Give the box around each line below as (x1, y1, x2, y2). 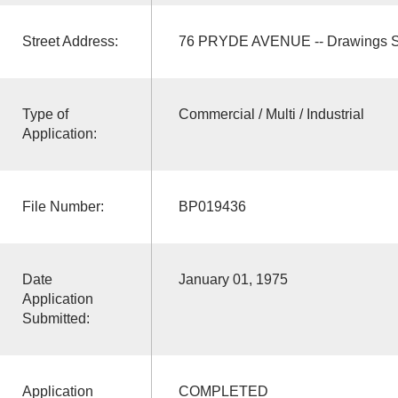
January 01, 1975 (178, 271, 288, 287)
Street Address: (21, 33, 118, 49)
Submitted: (21, 310, 90, 326)
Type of (21, 106, 68, 122)
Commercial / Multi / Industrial (178, 106, 364, 122)
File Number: (21, 198, 104, 214)
